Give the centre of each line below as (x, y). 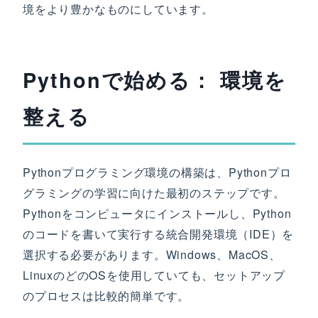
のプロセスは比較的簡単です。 (106, 296)
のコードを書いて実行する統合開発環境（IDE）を (159, 234)
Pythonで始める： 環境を (155, 80)
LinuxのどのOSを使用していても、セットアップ (154, 275)
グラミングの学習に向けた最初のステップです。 (154, 193)
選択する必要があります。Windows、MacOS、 (152, 254)
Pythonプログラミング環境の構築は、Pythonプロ (157, 172)
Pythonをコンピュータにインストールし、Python (157, 213)
